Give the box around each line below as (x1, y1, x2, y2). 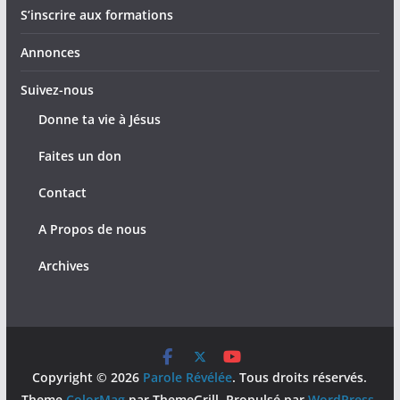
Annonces (20, 43, 80, 61)
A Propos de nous (37, 220, 146, 237)
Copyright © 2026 (32, 368, 144, 386)
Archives (37, 256, 89, 274)
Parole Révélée (143, 368, 233, 386)
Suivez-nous (20, 80, 94, 98)
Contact (37, 183, 87, 201)
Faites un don (37, 146, 121, 164)
